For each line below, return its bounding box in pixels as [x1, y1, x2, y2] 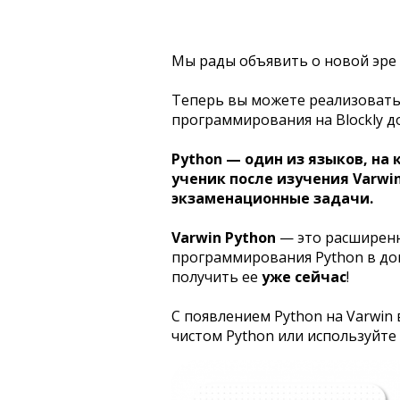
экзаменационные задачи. [171, 188, 373, 208]
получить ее [171, 267, 262, 287]
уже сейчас [262, 267, 346, 287]
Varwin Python [171, 228, 279, 247]
